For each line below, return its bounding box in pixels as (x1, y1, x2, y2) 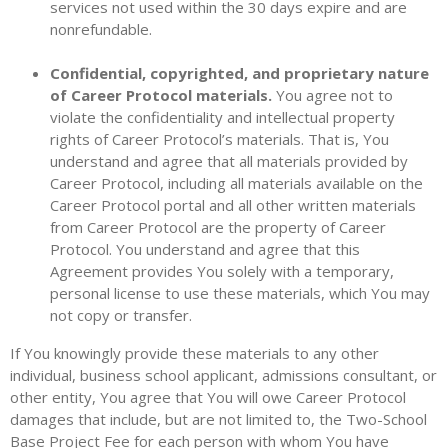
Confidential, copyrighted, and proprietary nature (50, 63, 429, 83)
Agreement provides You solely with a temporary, (50, 261, 394, 281)
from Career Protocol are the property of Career (50, 217, 386, 237)
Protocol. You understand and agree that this (50, 239, 360, 259)
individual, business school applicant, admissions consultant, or (10, 365, 437, 385)
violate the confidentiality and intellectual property (50, 107, 395, 127)
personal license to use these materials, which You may (50, 283, 430, 303)
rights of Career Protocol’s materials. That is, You (50, 129, 389, 149)
